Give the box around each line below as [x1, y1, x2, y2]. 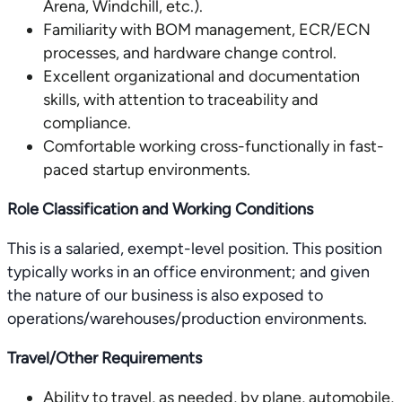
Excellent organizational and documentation [43, 66, 360, 86]
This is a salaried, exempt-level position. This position [7, 239, 382, 258]
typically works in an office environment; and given [7, 262, 370, 282]
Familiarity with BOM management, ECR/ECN [43, 20, 371, 39]
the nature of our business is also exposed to [7, 285, 323, 305]
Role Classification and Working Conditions [7, 199, 313, 219]
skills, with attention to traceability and [43, 90, 319, 109]
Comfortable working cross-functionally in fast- [43, 136, 384, 156]
